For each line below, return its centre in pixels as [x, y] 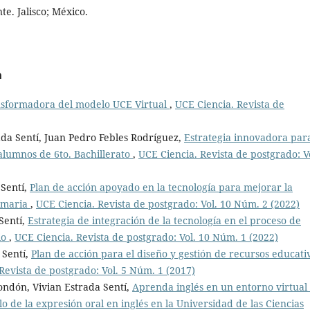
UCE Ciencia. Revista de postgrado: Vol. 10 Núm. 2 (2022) [168, 204]
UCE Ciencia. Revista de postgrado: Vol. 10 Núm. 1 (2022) [146, 237]
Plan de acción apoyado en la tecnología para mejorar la [161, 188]
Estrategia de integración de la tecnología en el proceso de [164, 221]
